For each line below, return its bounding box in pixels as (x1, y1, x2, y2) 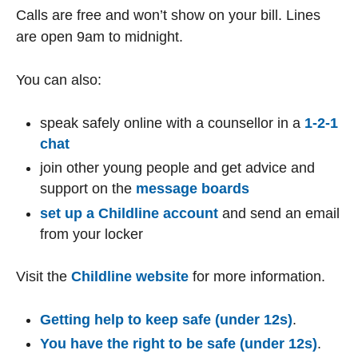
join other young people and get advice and (40, 160, 315, 177)
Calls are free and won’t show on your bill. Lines (16, 6, 320, 23)
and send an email (218, 205, 340, 221)
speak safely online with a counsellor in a (40, 114, 304, 131)
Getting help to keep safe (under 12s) (40, 311, 292, 328)
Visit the (16, 268, 71, 284)
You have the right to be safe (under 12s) (40, 336, 317, 352)
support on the (40, 181, 136, 197)
